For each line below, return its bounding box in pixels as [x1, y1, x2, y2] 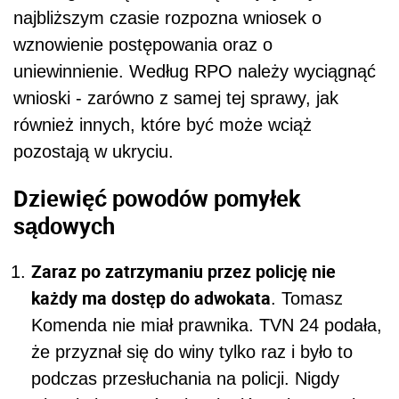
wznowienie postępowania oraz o [13, 34, 273, 54]
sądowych [13, 209, 115, 240]
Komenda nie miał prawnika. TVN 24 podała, [31, 315, 382, 336]
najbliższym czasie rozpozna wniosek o [13, 7, 322, 28]
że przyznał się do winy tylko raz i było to [31, 342, 353, 362]
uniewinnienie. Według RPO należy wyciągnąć [13, 61, 376, 81]
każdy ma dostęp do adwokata [31, 286, 271, 311]
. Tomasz [271, 289, 343, 309]
